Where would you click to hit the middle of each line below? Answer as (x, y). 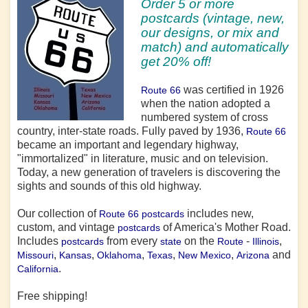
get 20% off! (176, 62)
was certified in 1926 (232, 90)
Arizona (253, 255)
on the (199, 241)
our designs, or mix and (210, 33)
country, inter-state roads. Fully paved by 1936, (132, 131)
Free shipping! (52, 296)
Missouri (35, 255)
